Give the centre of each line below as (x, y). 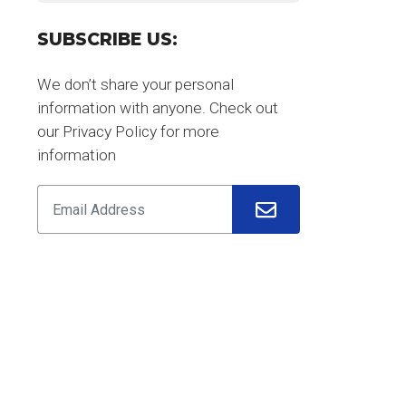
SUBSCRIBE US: (107, 40)
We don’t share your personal (135, 85)
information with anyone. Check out (158, 108)
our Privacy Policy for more (128, 132)
